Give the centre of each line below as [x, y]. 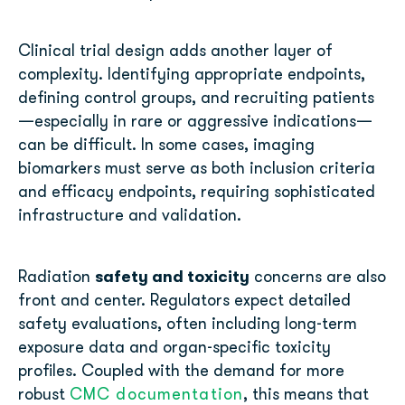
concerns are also [318, 278]
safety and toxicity [172, 277]
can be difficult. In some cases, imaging [166, 146]
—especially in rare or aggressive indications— [195, 123]
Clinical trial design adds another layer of [175, 52]
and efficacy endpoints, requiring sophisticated [197, 193]
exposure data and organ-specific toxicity [174, 349]
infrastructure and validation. [130, 217]
